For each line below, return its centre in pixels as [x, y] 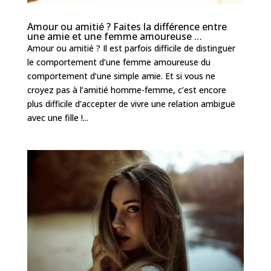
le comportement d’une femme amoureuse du [119, 62]
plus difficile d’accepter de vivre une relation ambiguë [131, 103]
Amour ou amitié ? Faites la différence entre [127, 26]
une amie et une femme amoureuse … [114, 36]
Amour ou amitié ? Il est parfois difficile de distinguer [131, 48]
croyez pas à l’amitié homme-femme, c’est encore [126, 90]
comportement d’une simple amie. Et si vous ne [121, 76]
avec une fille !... [57, 117]
